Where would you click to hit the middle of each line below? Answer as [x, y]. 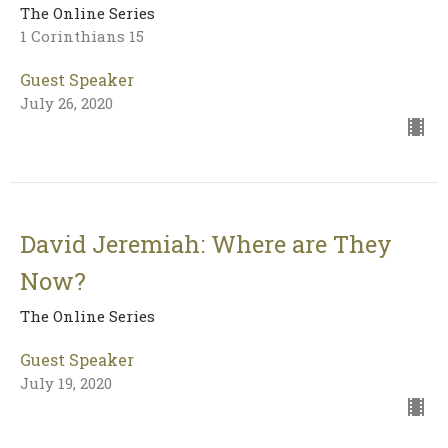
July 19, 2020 [66, 383]
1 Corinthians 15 [82, 36]
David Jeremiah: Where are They [206, 244]
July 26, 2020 [66, 103]
